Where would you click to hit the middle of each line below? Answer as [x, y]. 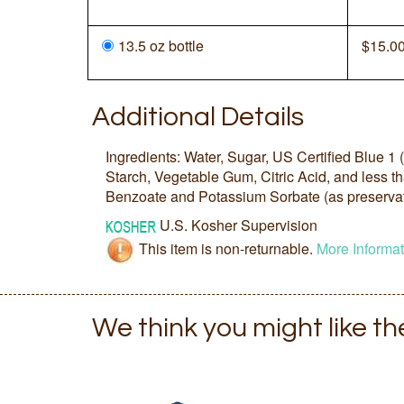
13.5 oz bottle [161, 45]
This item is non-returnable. [226, 248]
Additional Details [198, 116]
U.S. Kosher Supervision [239, 225]
